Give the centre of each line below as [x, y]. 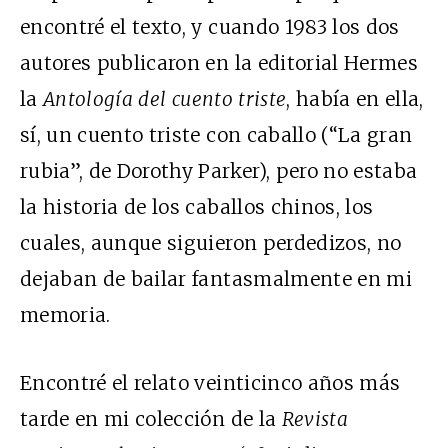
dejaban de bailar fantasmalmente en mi [216, 279]
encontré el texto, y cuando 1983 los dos [210, 27]
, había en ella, [355, 99]
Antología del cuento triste [165, 99]
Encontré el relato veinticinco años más [210, 383]
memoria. [65, 315]
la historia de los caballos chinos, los [197, 207]
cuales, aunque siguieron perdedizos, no [211, 243]
